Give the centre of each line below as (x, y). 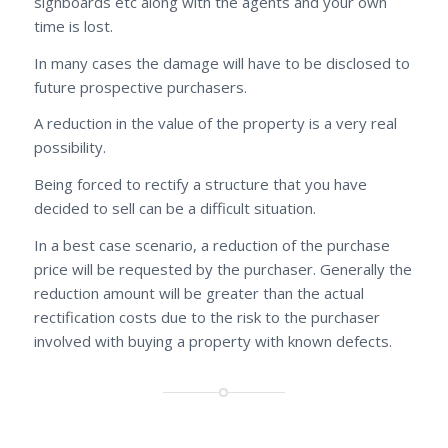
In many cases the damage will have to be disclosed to (221, 62)
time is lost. (73, 25)
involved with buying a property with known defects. (212, 340)
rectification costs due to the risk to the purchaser (206, 316)
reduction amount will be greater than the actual (198, 292)
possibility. (69, 147)
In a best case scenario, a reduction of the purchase (211, 244)
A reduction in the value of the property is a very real (215, 123)
